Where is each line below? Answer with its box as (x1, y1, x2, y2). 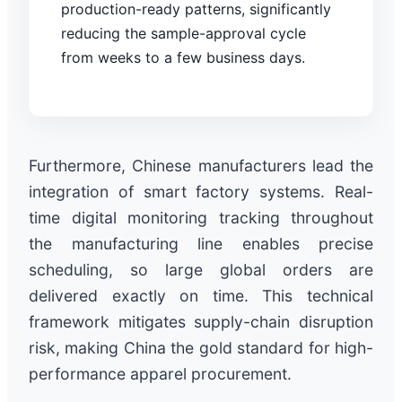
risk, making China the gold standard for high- (29, 337, 373, 357)
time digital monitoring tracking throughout (29, 207, 373, 227)
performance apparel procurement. (29, 363, 292, 383)
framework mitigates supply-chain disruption (29, 311, 373, 331)
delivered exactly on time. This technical (29, 285, 373, 305)
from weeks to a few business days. (61, 48, 305, 66)
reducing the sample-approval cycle (61, 23, 306, 42)
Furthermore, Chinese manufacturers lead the (29, 155, 373, 175)
